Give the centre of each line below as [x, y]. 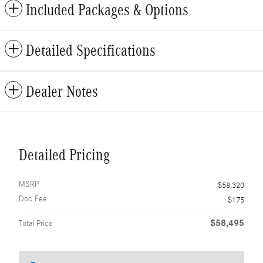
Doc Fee [33, 199]
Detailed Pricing [64, 155]
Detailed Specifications [91, 50]
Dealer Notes [62, 91]
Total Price [36, 223]
